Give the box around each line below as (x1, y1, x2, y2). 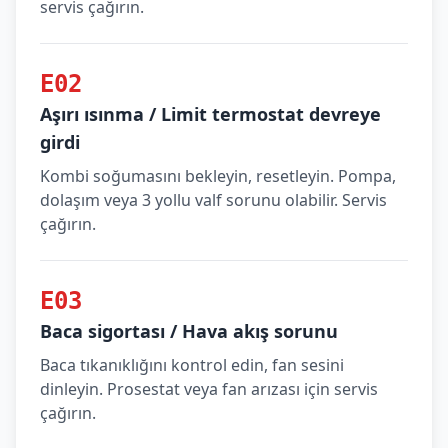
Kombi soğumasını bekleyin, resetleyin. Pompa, (40, 165, 396, 187)
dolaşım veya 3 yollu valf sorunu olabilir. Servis (40, 189, 387, 211)
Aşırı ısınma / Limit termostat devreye (40, 102, 381, 126)
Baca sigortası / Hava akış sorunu (40, 319, 338, 343)
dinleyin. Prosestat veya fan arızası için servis (40, 378, 378, 400)
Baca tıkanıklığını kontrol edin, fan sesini (40, 354, 344, 376)
